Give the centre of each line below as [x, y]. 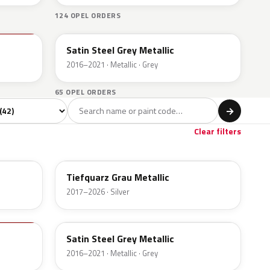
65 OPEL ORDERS [86, 92]
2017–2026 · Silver [98, 192]
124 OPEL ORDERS [88, 16]
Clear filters [218, 131]
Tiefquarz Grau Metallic [118, 177]
